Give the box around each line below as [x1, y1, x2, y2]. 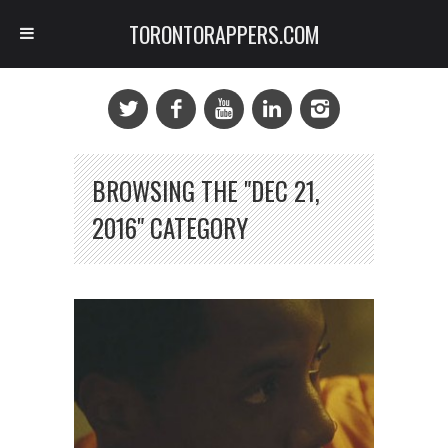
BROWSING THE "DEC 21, [92, 172, 320, 209]
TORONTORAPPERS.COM [128, 18, 320, 50]
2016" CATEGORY [92, 209, 248, 246]
